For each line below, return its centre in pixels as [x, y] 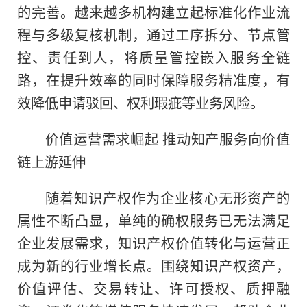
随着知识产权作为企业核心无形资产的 [167, 197]
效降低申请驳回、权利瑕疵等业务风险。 [140, 102]
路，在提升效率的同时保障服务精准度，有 [153, 79]
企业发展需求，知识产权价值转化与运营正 [153, 242]
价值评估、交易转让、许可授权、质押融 [153, 287]
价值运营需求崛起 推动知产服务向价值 [167, 138]
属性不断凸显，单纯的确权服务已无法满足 [153, 220]
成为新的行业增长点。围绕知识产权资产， [153, 265]
